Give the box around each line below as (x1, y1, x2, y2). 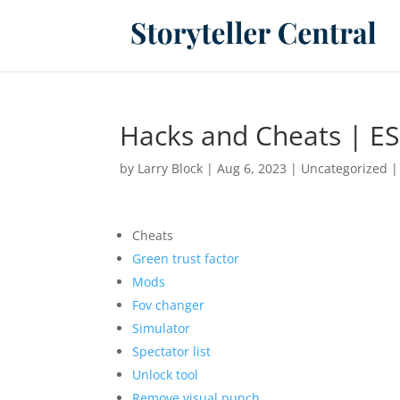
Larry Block (137, 160, 204, 177)
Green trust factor (132, 250, 240, 267)
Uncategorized (301, 160, 388, 177)
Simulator (132, 320, 191, 337)
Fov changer (132, 296, 205, 313)
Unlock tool (132, 366, 199, 383)
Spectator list (132, 343, 212, 360)
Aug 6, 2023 (217, 160, 287, 177)
